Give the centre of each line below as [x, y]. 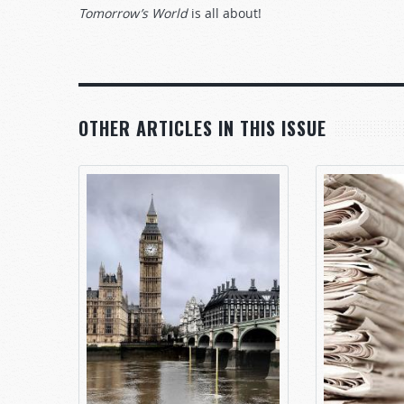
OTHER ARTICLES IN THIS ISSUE [202, 128]
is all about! [225, 13]
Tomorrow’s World [133, 13]
